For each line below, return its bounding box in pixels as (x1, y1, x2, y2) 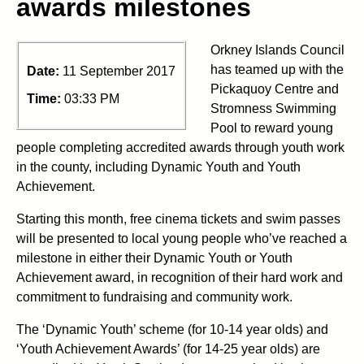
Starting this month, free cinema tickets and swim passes (16, 211, 340, 226)
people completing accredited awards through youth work (16, 140, 344, 154)
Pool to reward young (210, 120, 333, 135)
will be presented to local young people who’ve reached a (16, 231, 347, 245)
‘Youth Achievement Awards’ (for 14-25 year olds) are (16, 341, 320, 356)
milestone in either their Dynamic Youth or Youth (16, 250, 292, 265)
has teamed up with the (210, 62, 344, 76)
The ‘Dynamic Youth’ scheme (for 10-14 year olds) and (16, 322, 328, 336)
